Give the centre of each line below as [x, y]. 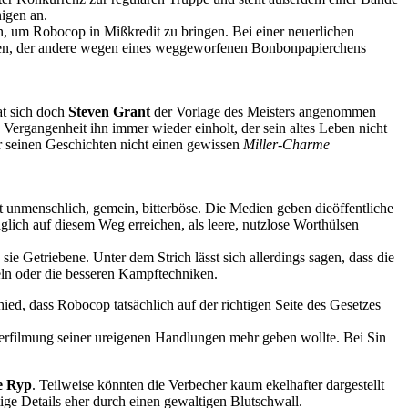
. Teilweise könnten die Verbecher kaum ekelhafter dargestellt [208, 384]
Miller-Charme [286, 144]
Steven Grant [109, 111]
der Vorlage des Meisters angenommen [263, 111]
